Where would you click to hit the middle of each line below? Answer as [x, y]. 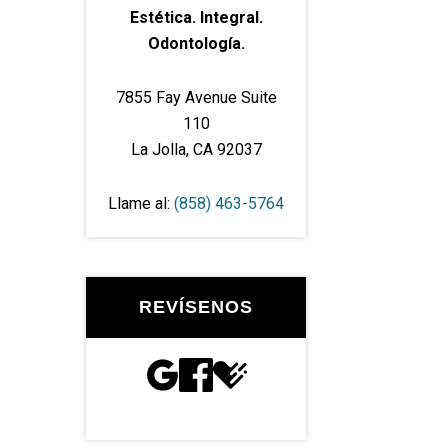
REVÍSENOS [196, 306]
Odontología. [196, 43]
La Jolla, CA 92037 [196, 149]
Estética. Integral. [196, 17]
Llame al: [141, 203]
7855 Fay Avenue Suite [196, 97]
